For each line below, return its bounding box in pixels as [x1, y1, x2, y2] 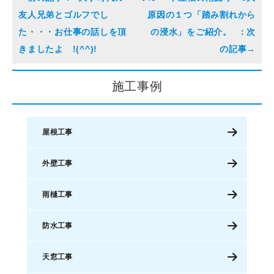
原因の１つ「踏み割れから [147, 9, 256, 20]
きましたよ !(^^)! [18, 43, 97, 54]
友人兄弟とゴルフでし [18, 9, 109, 20]
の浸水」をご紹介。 [150, 26, 235, 37]
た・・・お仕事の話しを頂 [18, 26, 127, 37]
